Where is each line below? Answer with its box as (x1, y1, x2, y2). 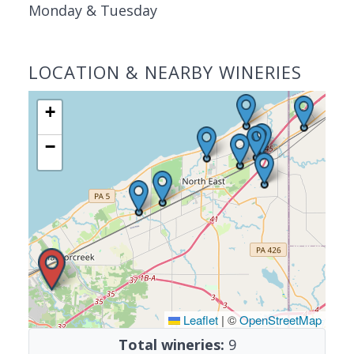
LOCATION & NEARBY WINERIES (28, 60, 302, 84)
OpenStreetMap (239, 311, 322, 328)
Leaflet (180, 311, 218, 328)
